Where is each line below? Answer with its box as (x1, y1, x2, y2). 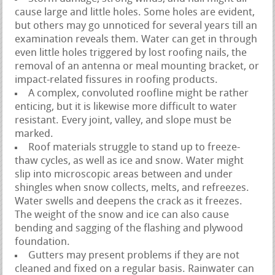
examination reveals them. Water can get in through (15, 34, 258, 45)
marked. (15, 128, 54, 139)
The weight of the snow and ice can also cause (15, 209, 230, 220)
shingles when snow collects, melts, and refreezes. (15, 182, 250, 193)
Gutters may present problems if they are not (28, 250, 240, 261)
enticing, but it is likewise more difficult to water (15, 101, 238, 112)
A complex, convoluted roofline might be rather (28, 88, 249, 99)
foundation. (15, 236, 71, 247)
